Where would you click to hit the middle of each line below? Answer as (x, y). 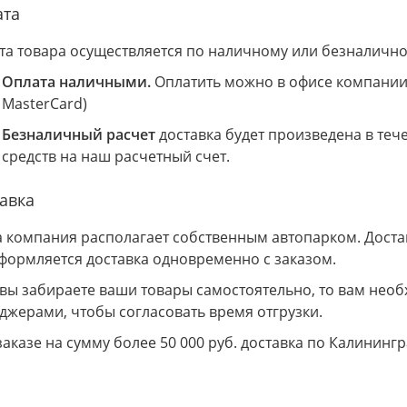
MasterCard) (45, 104)
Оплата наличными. (78, 82)
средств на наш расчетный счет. (116, 156)
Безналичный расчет (79, 134)
